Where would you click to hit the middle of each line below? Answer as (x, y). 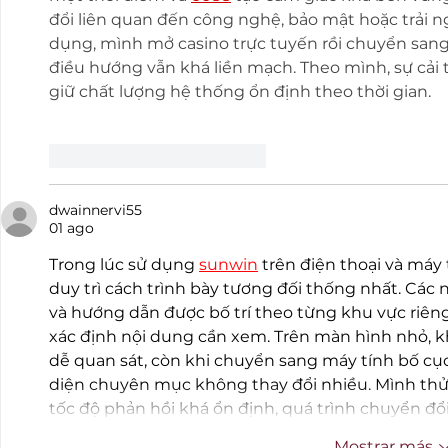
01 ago (71, 228)
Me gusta (111, 155)
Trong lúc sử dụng (124, 265)
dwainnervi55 (95, 210)
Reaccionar (227, 155)
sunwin (228, 265)
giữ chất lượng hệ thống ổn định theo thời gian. (240, 92)
